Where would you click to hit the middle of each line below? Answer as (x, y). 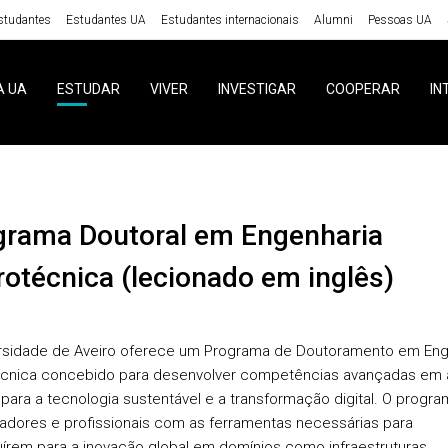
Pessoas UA (399, 19)
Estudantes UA (105, 19)
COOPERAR (362, 89)
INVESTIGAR (256, 89)
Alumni (333, 19)
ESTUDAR (88, 89)
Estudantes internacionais (229, 19)
